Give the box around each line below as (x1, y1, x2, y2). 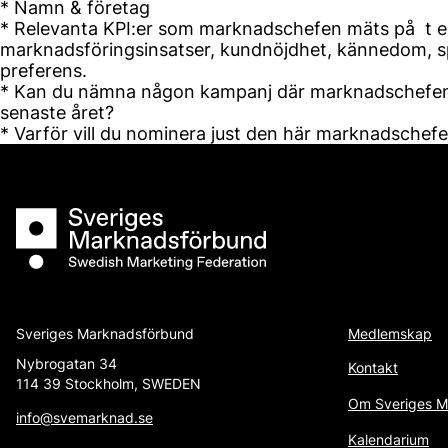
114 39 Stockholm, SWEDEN (16, 375, 201, 392)
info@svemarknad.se (16, 409, 153, 426)
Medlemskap (348, 325, 432, 342)
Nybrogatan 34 (16, 355, 117, 372)
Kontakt (348, 359, 398, 376)
